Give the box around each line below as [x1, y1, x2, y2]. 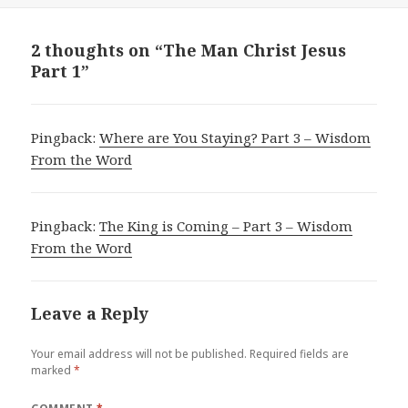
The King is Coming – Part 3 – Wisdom [99, 216, 353, 235]
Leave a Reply [31, 301, 149, 324]
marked [31, 362, 75, 378]
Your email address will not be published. [31, 345, 248, 362]
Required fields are [250, 345, 350, 362]
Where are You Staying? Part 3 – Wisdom [99, 127, 372, 147]
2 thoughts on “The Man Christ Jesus [31, 38, 347, 61]
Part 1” [31, 59, 90, 82]
